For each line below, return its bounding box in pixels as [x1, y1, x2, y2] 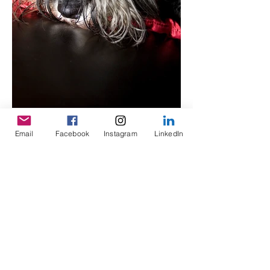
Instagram [104, 128, 137, 138]
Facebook [55, 128, 90, 138]
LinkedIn [154, 128, 184, 138]
